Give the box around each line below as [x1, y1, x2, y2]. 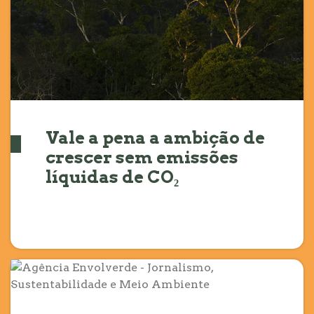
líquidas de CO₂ [46, 167, 179, 188]
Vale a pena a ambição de [46, 128, 265, 149]
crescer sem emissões [46, 147, 238, 168]
